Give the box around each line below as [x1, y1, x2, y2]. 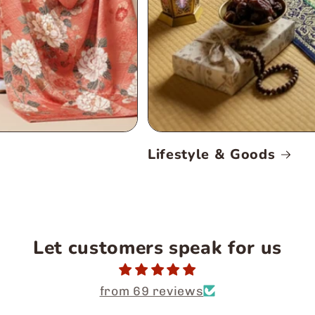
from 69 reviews [99, 283, 204, 298]
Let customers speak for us [32, 234, 283, 260]
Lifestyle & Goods [148, 144, 276, 164]
